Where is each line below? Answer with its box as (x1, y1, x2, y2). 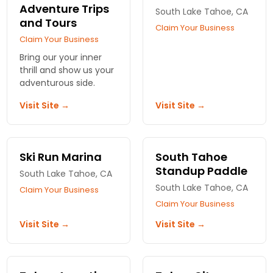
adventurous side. (19, 77, 96, 89)
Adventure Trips (19, 1, 110, 16)
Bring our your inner (19, 51, 102, 63)
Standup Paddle (155, 163, 247, 179)
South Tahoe (155, 149, 227, 165)
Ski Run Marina (19, 149, 102, 165)
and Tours (19, 15, 77, 30)
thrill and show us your (19, 64, 115, 76)
